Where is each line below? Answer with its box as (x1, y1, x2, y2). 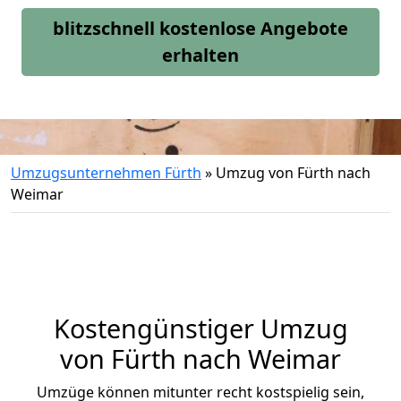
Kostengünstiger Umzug (53, 311, 348, 346)
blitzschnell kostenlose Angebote (53, 16, 348, 40)
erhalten (162, 43, 239, 67)
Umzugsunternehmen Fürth (11, 163, 201, 183)
